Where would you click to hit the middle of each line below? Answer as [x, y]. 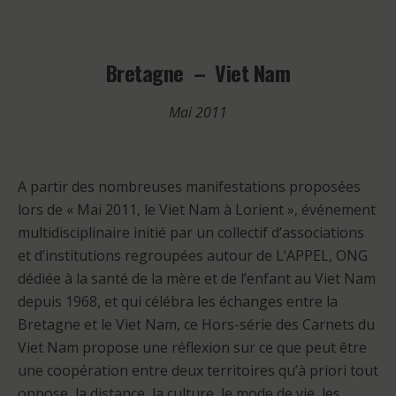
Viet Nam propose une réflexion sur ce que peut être [192, 347]
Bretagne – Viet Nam [198, 72]
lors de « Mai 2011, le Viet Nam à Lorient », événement [197, 209]
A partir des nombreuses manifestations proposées [189, 187]
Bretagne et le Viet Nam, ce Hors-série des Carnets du [196, 324]
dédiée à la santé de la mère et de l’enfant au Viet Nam [197, 278]
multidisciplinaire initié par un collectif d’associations [191, 232]
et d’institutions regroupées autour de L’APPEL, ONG [193, 255]
